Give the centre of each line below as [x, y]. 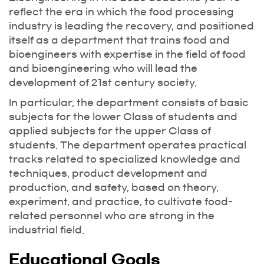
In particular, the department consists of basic [129, 103]
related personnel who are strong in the [112, 216]
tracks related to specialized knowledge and [125, 159]
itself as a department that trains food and [119, 40]
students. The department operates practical [128, 145]
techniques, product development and [108, 173]
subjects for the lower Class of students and [123, 117]
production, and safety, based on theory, [114, 187]
